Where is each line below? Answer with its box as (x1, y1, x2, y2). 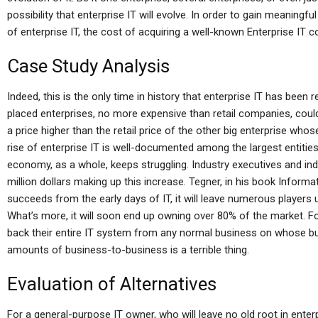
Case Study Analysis (7, 55, 170, 77)
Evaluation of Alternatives (7, 273, 216, 295)
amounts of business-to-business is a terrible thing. (7, 243, 249, 256)
